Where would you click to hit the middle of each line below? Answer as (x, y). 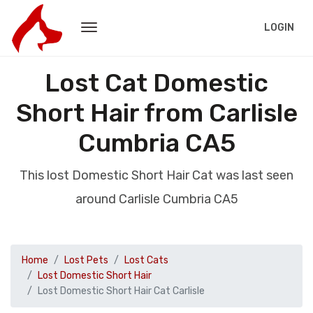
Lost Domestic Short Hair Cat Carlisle (121, 291)
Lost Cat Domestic (156, 83)
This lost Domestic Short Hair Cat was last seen (156, 175)
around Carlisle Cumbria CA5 (156, 199)
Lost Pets (86, 260)
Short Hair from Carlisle (156, 113)
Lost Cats (146, 260)
